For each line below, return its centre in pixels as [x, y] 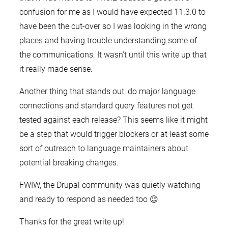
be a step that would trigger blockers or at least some [114, 134]
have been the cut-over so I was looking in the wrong [113, 26]
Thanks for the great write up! [72, 222]
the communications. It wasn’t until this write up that [113, 55]
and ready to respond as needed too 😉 [89, 199]
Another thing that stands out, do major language [107, 92]
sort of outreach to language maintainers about [104, 149]
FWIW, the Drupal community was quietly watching [110, 185]
